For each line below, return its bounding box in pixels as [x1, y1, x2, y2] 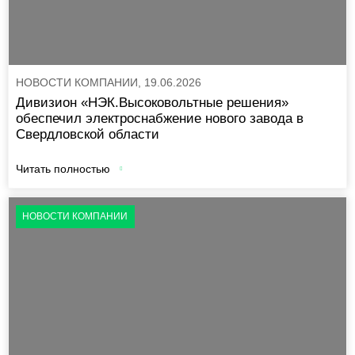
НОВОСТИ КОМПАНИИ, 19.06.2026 [16, 76, 202, 90]
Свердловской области [16, 127, 160, 143]
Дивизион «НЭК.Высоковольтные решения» [16, 95, 289, 111]
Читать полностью [16, 162, 111, 175]
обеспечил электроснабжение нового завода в [16, 111, 304, 127]
